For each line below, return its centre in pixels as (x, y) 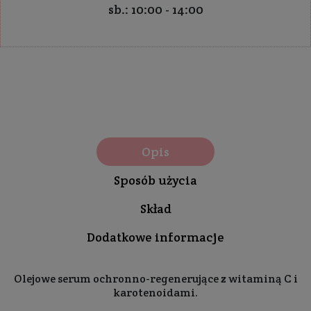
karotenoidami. (155, 293)
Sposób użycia (155, 180)
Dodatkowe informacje (155, 237)
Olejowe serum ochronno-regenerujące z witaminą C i (155, 279)
